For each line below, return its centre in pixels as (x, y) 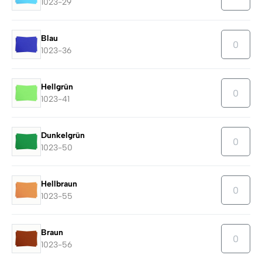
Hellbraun (59, 184)
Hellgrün (57, 87)
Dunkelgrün (63, 136)
